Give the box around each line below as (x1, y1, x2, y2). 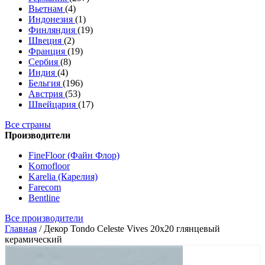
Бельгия (28, 78, 63, 88)
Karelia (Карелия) (28, 172, 98, 182)
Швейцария (28, 99, 78, 109)
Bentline (28, 193, 60, 203)
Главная (5, 224, 37, 234)
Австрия (28, 89, 65, 99)
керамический (5, 234, 62, 244)
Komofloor (28, 161, 70, 171)
